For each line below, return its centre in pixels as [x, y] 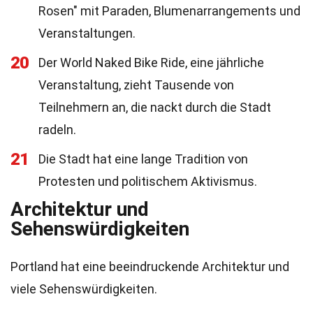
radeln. [57, 130]
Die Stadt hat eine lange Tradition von [143, 159]
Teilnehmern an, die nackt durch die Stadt [155, 107]
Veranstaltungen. [87, 33]
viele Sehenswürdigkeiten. [84, 289]
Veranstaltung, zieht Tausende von [136, 85]
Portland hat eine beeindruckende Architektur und [150, 267]
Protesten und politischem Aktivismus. [148, 181]
